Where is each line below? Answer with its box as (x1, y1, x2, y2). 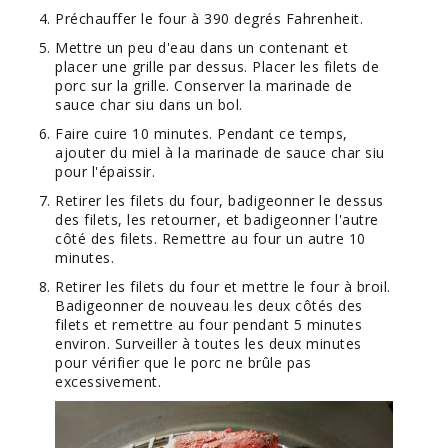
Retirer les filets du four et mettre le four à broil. (55, 276, 391, 296)
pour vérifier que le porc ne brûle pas (55, 352, 312, 372)
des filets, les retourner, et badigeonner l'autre (55, 209, 379, 229)
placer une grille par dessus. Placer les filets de (55, 56, 380, 76)
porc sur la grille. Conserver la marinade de (55, 75, 353, 95)
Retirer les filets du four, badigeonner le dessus (55, 190, 384, 210)
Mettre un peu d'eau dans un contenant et (55, 37, 349, 57)
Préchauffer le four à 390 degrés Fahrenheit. (55, 8, 364, 28)
